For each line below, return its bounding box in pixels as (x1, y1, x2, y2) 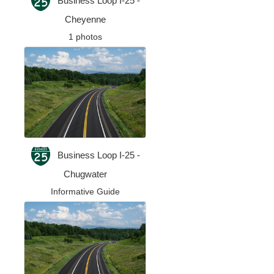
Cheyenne (64, 13, 106, 24)
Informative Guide (50, 187, 120, 197)
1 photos (68, 31, 102, 42)
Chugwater (63, 169, 107, 180)
